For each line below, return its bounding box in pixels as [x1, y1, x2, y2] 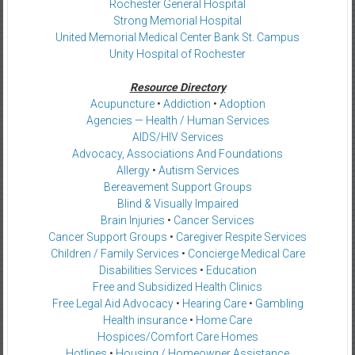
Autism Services [158, 164, 239, 177]
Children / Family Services [50, 247, 179, 260]
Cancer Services [174, 214, 254, 227]
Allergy [116, 164, 150, 177]
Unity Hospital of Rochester [109, 48, 246, 60]
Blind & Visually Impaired [116, 197, 239, 210]
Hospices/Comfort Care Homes [97, 330, 258, 343]
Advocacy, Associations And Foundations [72, 147, 283, 160]
